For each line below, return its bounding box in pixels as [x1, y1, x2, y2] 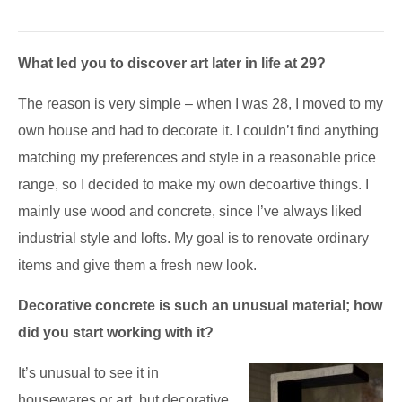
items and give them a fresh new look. [18, 258, 257, 274]
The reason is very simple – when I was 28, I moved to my [18, 96, 383, 112]
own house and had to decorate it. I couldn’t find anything [18, 123, 379, 139]
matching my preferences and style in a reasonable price [18, 150, 376, 166]
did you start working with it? [18, 325, 214, 341]
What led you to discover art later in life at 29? [18, 56, 326, 72]
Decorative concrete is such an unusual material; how [18, 298, 382, 314]
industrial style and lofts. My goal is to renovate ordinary [18, 231, 369, 247]
